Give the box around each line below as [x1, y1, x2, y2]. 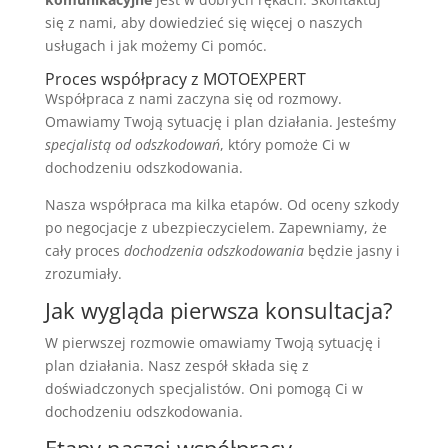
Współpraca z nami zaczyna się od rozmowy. [44, 88, 342, 108]
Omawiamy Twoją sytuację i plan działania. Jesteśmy [44, 111, 396, 131]
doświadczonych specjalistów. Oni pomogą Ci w [44, 378, 363, 398]
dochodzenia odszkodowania [123, 240, 304, 260]
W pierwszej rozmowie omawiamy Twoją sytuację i [44, 332, 381, 352]
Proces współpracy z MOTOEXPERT [44, 67, 306, 90]
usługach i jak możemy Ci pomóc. [44, 35, 267, 55]
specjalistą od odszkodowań [44, 134, 220, 154]
